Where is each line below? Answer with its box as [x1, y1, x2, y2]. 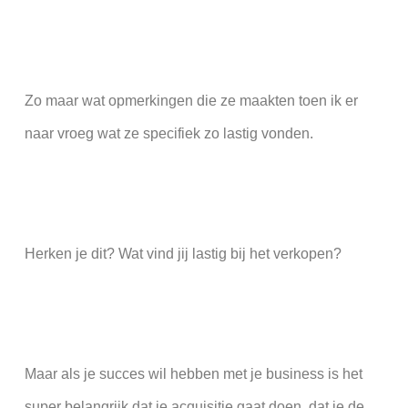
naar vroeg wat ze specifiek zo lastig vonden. [24, 126, 313, 142]
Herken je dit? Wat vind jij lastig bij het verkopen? [24, 246, 342, 262]
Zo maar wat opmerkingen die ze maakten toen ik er [24, 93, 358, 109]
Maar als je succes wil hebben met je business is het [24, 366, 362, 382]
